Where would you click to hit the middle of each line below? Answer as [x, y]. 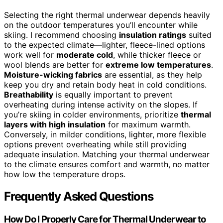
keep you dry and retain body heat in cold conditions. [105, 84]
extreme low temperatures [158, 64]
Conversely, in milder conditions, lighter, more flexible [105, 134]
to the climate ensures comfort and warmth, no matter [107, 164]
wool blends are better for [55, 64]
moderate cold [85, 55]
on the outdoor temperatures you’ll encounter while [101, 25]
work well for [30, 55]
